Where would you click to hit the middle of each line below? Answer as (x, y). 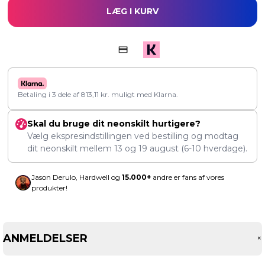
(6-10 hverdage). (213, 148)
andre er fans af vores (188, 177)
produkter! (49, 188)
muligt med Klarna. (144, 94)
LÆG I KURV (132, 11)
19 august (159, 148)
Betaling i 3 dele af (49, 94)
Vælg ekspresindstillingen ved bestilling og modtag (133, 136)
